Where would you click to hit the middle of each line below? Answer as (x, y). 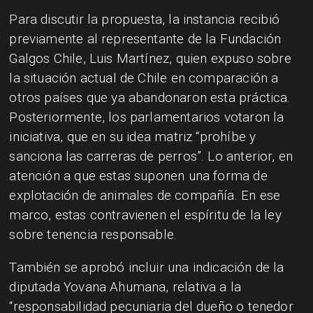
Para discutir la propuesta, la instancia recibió (144, 19)
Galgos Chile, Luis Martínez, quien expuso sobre (150, 58)
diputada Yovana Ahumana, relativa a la (125, 286)
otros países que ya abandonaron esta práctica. (150, 97)
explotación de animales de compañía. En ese (145, 195)
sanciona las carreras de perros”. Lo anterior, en (151, 156)
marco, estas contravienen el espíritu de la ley (145, 214)
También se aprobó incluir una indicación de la (147, 267)
